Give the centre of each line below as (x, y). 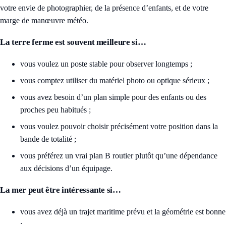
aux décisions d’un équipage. (66, 168)
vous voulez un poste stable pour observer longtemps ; (106, 64)
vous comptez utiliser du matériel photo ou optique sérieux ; (115, 81)
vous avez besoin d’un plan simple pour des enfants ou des (113, 97)
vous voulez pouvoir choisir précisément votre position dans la (119, 127)
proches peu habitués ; (55, 110)
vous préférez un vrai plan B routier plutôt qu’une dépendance (119, 156)
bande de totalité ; (48, 139)
